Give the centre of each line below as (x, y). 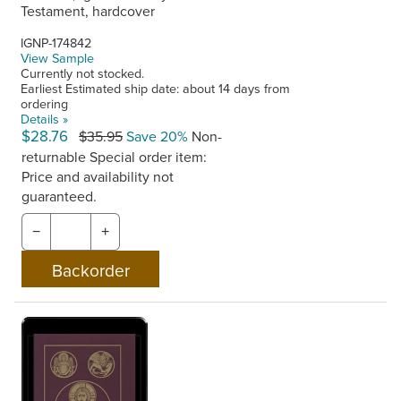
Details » (45, 119)
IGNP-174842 (56, 43)
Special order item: (148, 157)
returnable (55, 157)
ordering (45, 104)
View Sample (58, 58)
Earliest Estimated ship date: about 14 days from (156, 89)
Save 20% (155, 137)
